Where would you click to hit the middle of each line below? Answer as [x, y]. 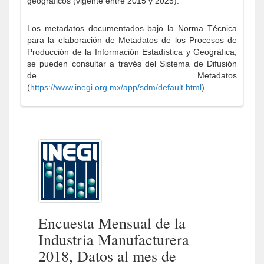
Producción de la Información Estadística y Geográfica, [132, 52]
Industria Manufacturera [114, 239]
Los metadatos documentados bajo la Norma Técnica [132, 28]
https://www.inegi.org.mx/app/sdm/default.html [116, 87]
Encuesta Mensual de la [112, 223]
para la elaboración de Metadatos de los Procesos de [132, 40]
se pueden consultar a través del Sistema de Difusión [132, 64]
